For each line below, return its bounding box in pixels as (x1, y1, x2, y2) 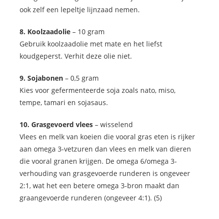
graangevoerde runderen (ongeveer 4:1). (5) (20, 193, 162, 202)
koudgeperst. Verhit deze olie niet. (20, 51, 132, 61)
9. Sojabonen (20, 73, 63, 83)
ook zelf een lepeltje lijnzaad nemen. (20, 4, 140, 14)
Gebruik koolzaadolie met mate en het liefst (20, 39, 162, 48)
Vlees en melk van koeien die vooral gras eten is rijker (20, 131, 195, 141)
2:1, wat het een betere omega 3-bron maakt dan (20, 180, 179, 190)
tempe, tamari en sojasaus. (20, 97, 108, 107)
